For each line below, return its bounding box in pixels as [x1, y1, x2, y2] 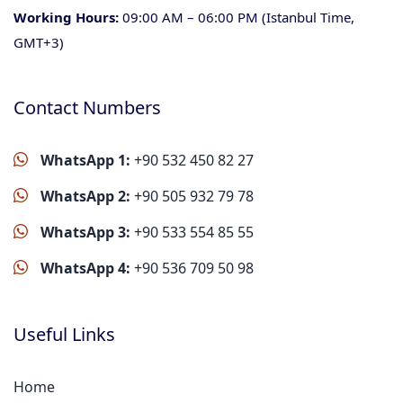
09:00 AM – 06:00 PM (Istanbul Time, [119, 8, 354, 26]
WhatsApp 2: [37, 186, 130, 206]
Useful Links [13, 322, 115, 346]
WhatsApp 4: [37, 258, 130, 278]
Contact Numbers [13, 95, 161, 120]
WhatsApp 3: [37, 222, 130, 242]
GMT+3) [13, 33, 64, 51]
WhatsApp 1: [37, 150, 130, 170]
